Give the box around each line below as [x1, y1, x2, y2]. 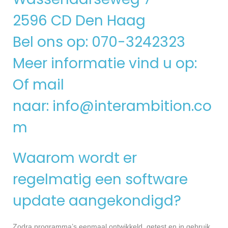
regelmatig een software [13, 169, 188, 189]
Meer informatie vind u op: [13, 53, 201, 73]
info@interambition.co [52, 96, 212, 116]
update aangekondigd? [13, 190, 181, 211]
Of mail [13, 74, 64, 95]
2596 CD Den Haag [13, 10, 146, 31]
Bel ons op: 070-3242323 [13, 32, 185, 52]
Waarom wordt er [13, 148, 137, 168]
